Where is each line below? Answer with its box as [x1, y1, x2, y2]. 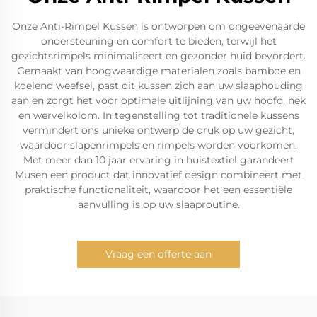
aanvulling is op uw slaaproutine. [77, 198, 240, 211]
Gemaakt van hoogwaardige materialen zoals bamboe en [16, 64, 301, 77]
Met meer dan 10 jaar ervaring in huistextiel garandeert [23, 154, 294, 166]
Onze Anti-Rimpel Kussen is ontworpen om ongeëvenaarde [12, 20, 305, 33]
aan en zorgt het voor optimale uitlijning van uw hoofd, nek [11, 94, 306, 107]
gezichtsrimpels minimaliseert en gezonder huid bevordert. [11, 50, 306, 62]
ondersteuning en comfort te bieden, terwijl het [40, 35, 277, 47]
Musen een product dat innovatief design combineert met [15, 168, 302, 181]
